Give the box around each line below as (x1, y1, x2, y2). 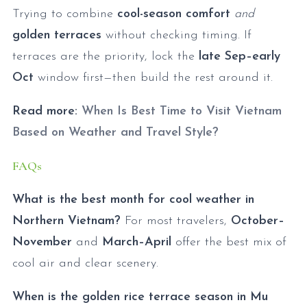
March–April (102, 236, 171, 249)
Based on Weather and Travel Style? (12, 126, 219, 140)
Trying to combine (12, 8, 117, 21)
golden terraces (12, 29, 101, 42)
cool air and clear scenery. (12, 257, 158, 271)
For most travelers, (121, 214, 231, 228)
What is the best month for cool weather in (12, 193, 254, 207)
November (12, 236, 72, 249)
